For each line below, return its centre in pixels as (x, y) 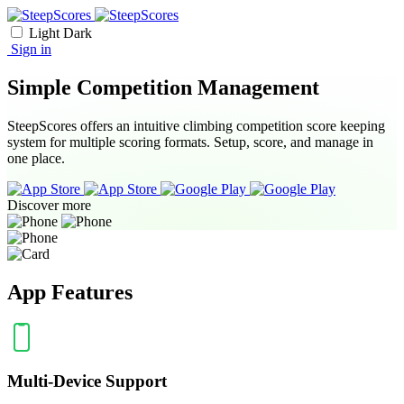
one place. (36, 158)
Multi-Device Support (87, 381)
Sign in (29, 49)
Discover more (49, 205)
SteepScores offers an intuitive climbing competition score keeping (196, 125)
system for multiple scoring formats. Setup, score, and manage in (190, 142)
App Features (70, 292)
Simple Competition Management (163, 87)
